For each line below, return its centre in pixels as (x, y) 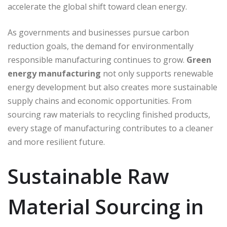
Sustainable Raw (88, 176)
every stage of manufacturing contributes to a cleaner (110, 128)
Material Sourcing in (106, 207)
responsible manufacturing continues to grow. (97, 60)
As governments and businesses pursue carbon (98, 33)
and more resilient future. (56, 142)
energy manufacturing (54, 74)
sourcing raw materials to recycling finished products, (109, 115)
